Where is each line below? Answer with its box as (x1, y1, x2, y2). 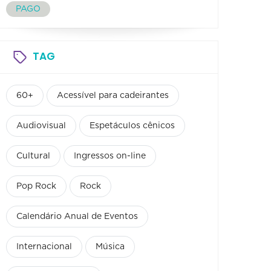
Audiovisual (16, 121, 66, 130)
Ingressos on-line (74, 151, 146, 160)
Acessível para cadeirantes (57, 91, 169, 100)
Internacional (16, 242, 72, 251)
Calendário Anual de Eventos (16, 212, 138, 221)
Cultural (16, 151, 50, 160)
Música (96, 242, 125, 251)
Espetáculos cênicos (90, 121, 175, 130)
